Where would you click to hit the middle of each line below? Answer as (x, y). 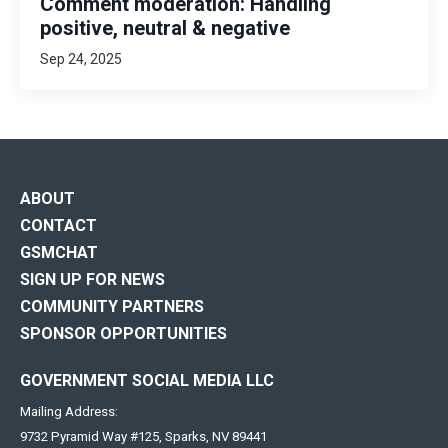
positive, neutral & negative (165, 27)
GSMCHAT (59, 252)
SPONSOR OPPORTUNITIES (123, 333)
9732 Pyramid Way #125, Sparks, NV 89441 (143, 436)
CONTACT (58, 225)
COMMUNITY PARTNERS (112, 306)
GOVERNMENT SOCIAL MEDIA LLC (147, 380)
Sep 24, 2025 (81, 58)
